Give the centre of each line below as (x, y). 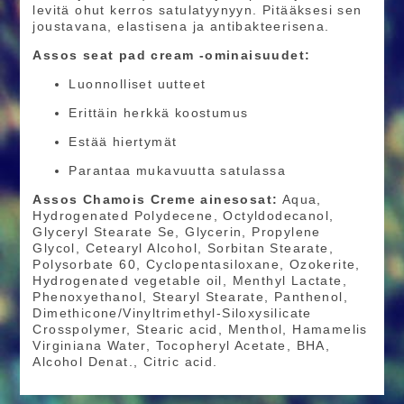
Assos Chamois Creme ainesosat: (156, 200)
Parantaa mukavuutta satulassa (177, 171)
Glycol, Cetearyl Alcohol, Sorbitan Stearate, (183, 248)
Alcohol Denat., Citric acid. (125, 362)
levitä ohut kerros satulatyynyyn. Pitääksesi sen (197, 10)
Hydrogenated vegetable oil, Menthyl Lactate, (190, 281)
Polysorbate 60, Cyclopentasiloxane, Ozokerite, (197, 265)
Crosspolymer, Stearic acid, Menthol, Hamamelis (200, 330)
